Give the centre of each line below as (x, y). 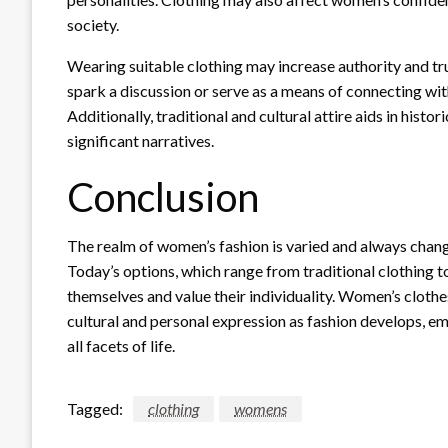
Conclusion (163, 196)
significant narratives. (140, 140)
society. (93, 24)
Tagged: (95, 408)
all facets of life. (121, 345)
